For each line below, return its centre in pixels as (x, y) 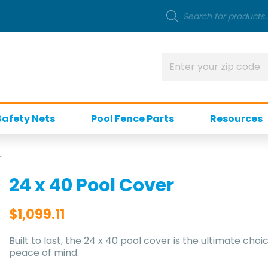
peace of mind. (44, 252)
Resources (236, 118)
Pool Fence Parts (133, 118)
